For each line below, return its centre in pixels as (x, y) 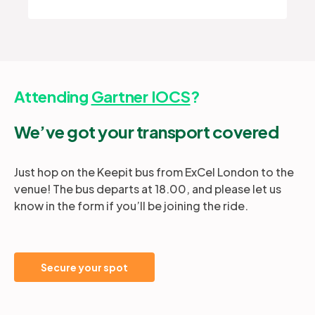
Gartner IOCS (141, 96)
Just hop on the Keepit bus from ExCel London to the (154, 172)
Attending (53, 96)
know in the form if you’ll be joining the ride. (133, 205)
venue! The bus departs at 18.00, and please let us (148, 188)
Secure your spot (84, 267)
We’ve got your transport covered (146, 131)
